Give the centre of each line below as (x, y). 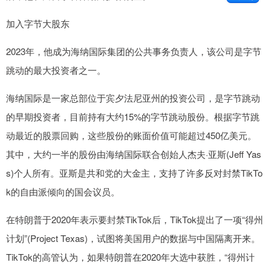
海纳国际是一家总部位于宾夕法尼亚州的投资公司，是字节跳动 (133, 97)
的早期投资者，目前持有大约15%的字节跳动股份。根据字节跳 (133, 116)
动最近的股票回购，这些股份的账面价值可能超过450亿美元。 (131, 135)
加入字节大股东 (38, 23)
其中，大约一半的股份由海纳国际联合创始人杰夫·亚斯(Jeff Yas (134, 154)
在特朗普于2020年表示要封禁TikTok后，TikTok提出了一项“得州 (135, 219)
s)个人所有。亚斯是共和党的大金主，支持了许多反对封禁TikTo (134, 172)
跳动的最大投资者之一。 (56, 70)
